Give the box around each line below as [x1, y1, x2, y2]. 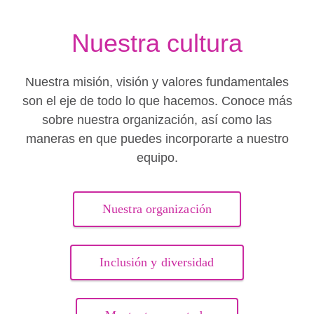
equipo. [136, 151, 178, 165]
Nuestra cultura [71, 29, 243, 57]
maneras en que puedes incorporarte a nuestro [25, 132, 289, 146]
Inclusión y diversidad [100, 255, 214, 269]
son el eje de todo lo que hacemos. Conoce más [22, 94, 292, 108]
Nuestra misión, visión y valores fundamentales [25, 75, 289, 89]
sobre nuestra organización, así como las [42, 113, 272, 127]
